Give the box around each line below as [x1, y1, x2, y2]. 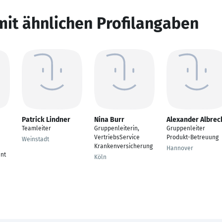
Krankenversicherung [94, 143, 153, 150]
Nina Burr [94, 115, 124, 124]
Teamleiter [22, 125, 51, 132]
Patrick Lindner [22, 115, 70, 124]
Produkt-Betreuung [166, 134, 219, 141]
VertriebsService [94, 134, 140, 141]
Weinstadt [22, 136, 49, 143]
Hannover [166, 145, 193, 152]
